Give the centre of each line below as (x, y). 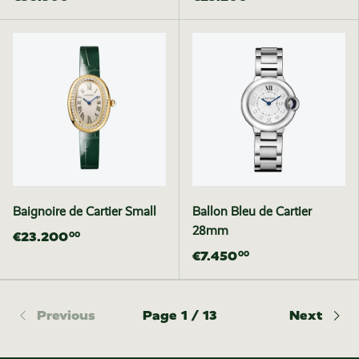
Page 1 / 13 (179, 315)
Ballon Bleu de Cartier (252, 211)
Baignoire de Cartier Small (85, 211)
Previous (66, 315)
